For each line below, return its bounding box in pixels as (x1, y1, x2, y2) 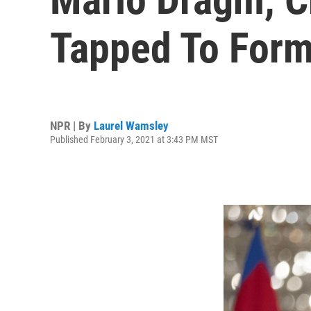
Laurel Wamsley (94, 118, 169, 133)
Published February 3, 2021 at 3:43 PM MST (50, 133, 218, 145)
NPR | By (50, 118, 94, 133)
